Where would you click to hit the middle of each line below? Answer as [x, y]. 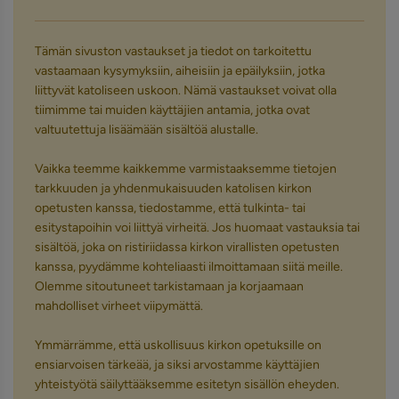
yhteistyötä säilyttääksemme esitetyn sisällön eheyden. [187, 384]
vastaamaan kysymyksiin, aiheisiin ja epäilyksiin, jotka [180, 71]
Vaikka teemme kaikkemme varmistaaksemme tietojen [186, 169]
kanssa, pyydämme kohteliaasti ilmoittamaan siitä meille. [189, 267]
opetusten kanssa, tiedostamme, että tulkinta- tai [170, 208]
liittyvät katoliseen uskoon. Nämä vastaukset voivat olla [186, 90]
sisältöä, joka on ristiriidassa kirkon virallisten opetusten [187, 247]
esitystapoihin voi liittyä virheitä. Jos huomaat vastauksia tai [197, 228]
